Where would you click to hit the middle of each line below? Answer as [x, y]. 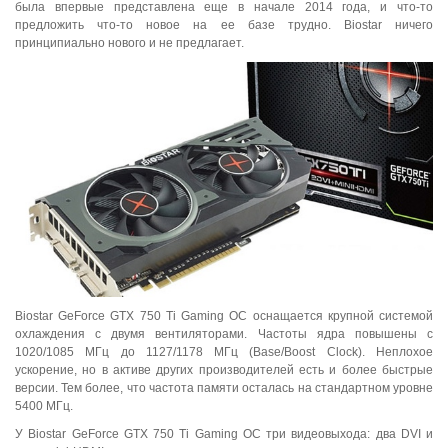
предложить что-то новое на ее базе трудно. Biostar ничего [224, 24]
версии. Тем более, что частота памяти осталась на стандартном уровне [224, 388]
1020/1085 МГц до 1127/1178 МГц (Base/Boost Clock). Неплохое [224, 352]
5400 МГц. [44, 406]
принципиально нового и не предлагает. [129, 42]
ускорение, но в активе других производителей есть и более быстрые [224, 370]
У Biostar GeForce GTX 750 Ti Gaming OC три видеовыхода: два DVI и [224, 434]
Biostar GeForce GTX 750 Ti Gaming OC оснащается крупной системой [224, 316]
